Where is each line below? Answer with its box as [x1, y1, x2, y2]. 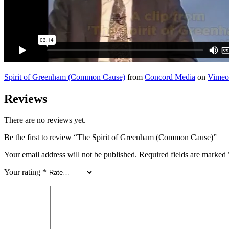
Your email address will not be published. [4, 150, 137, 159]
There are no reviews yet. [4, 116, 86, 125]
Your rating [4, 168, 42, 177]
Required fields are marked [139, 150, 228, 159]
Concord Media [145, 72, 195, 81]
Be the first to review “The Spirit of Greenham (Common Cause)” [4, 133, 217, 142]
